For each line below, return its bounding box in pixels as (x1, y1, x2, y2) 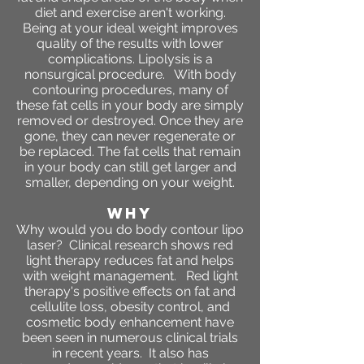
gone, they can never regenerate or (24, 128, 236, 145)
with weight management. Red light (22, 268, 238, 284)
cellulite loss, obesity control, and (30, 299, 230, 315)
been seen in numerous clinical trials (22, 330, 238, 346)
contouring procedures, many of (32, 82, 228, 98)
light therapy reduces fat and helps (26, 253, 234, 269)
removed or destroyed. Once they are (17, 113, 243, 129)
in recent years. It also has (51, 345, 209, 362)
